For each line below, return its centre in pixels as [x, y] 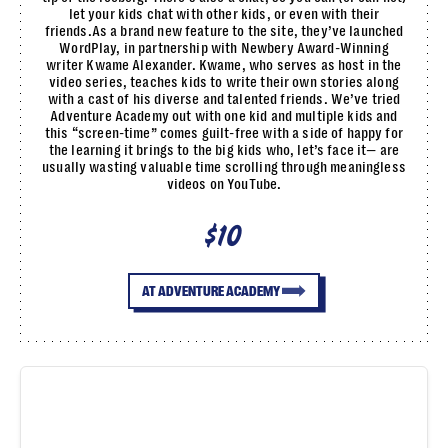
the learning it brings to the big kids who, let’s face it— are [224, 149]
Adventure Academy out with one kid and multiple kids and [224, 115]
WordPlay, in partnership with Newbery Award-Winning [224, 47]
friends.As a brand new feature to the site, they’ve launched [224, 30]
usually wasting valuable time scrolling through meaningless [224, 166]
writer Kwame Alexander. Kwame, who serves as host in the [224, 64]
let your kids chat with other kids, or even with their [224, 13]
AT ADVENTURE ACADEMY [210, 290]
